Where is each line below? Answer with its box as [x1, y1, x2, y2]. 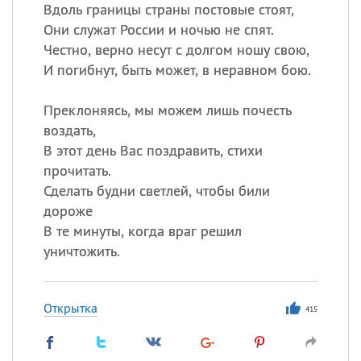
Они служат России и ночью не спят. [43, 20, 274, 39]
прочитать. [43, 161, 111, 180]
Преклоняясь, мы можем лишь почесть [43, 101, 292, 119]
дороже [43, 201, 93, 220]
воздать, [43, 121, 96, 139]
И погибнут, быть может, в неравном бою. [43, 60, 311, 79]
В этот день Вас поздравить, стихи [43, 141, 263, 160]
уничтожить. [43, 242, 120, 260]
